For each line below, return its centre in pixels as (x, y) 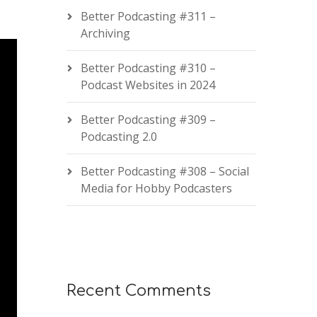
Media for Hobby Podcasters (156, 188)
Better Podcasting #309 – (148, 120)
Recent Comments (138, 291)
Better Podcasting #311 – (148, 16)
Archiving (105, 33)
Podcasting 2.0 (119, 137)
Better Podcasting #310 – (148, 68)
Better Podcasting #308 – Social (165, 171)
